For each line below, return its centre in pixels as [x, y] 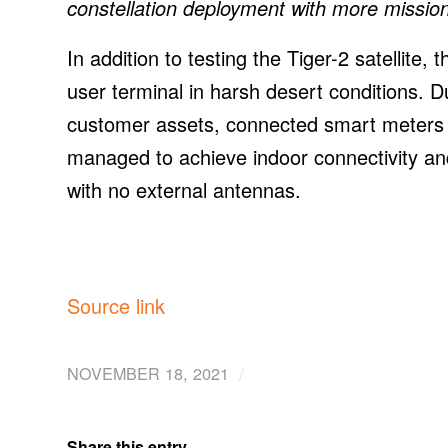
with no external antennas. [184, 190]
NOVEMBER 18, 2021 [148, 373]
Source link [116, 306]
